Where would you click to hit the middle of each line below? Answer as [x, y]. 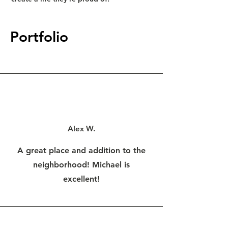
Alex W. [81, 129]
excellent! [81, 179]
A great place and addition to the [81, 150]
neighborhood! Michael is [81, 165]
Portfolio [39, 37]
